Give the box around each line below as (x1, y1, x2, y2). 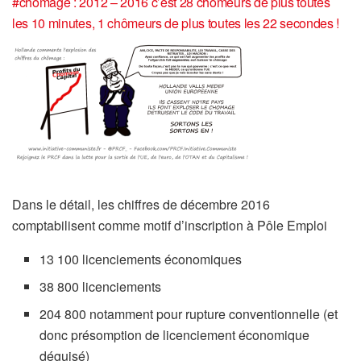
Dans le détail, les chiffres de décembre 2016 (12, 194, 270, 214)
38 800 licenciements (39, 276, 162, 296)
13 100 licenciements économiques (39, 249, 243, 268)
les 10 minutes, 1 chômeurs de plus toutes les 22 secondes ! (12, 13, 340, 32)
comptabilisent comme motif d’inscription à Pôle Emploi (12, 215, 327, 234)
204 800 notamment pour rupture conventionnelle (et (39, 304, 338, 323)
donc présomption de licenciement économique (39, 325, 310, 344)
